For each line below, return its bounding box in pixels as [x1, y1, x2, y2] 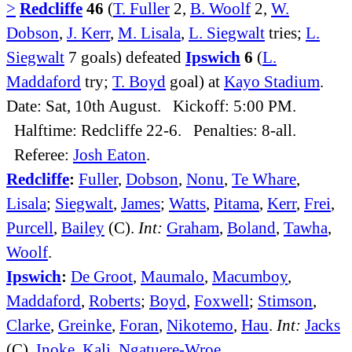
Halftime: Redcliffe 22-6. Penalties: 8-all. [6, 120, 296, 139]
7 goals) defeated [64, 47, 185, 66]
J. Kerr [67, 23, 110, 42]
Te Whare [232, 169, 296, 188]
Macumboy [212, 266, 288, 285]
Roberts [89, 291, 141, 310]
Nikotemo [167, 315, 233, 334]
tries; [265, 23, 306, 42]
